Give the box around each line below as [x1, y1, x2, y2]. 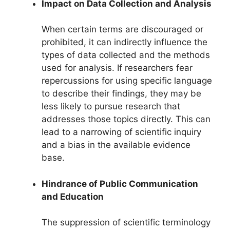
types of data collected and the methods [42, 50, 210, 61]
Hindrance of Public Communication [42, 178, 198, 189]
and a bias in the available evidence [42, 140, 190, 150]
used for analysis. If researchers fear [42, 63, 193, 73]
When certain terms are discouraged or [42, 24, 203, 35]
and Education [42, 191, 104, 202]
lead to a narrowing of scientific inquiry [42, 127, 201, 138]
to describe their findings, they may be [42, 88, 201, 99]
